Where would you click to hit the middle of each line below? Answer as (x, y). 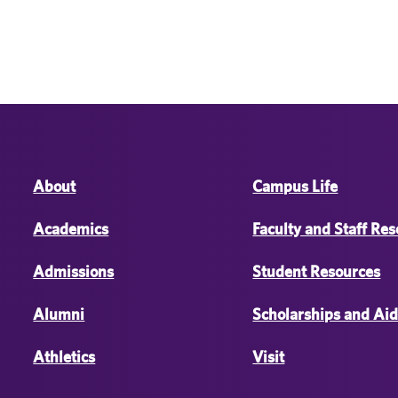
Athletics (64, 357)
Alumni (59, 314)
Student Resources (317, 271)
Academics (71, 229)
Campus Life (295, 186)
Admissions (74, 271)
